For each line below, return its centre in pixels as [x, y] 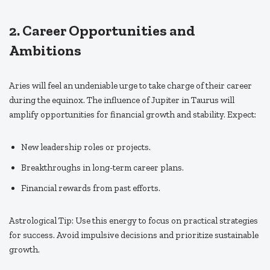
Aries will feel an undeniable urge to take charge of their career [130, 86]
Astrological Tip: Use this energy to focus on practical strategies [133, 221]
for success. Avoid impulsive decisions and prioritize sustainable [134, 235]
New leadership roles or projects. [86, 147]
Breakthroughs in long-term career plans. [102, 168]
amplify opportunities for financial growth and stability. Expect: [133, 115]
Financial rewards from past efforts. [91, 188]
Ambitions [45, 51]
